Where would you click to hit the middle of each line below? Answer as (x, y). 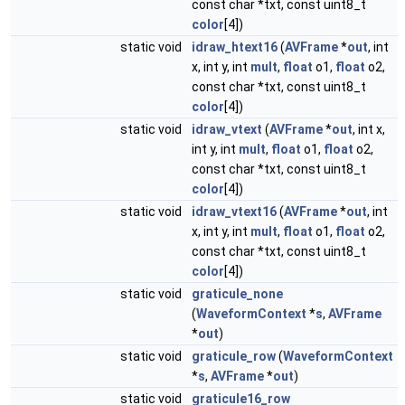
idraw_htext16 (235, 47)
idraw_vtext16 (234, 212)
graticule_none (237, 294)
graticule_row (234, 356)
